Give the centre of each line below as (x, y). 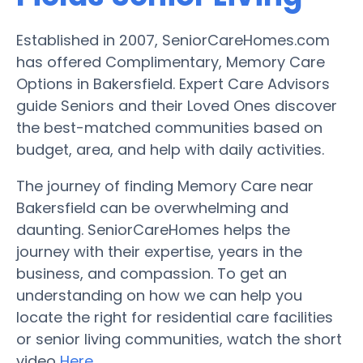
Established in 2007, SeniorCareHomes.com (173, 40)
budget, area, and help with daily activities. (170, 149)
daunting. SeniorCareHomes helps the (153, 229)
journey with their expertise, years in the (159, 251)
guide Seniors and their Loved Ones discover (177, 105)
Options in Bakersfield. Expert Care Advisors (173, 83)
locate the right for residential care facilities (175, 317)
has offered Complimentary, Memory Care (171, 62)
